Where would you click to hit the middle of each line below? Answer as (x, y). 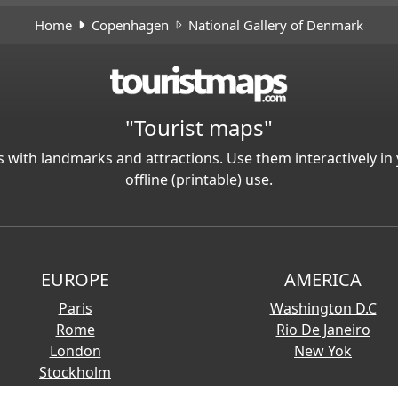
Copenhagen (130, 25)
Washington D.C (323, 308)
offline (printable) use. (199, 179)
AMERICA (323, 279)
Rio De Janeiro (323, 329)
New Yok (323, 350)
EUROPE (75, 279)
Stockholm (75, 372)
